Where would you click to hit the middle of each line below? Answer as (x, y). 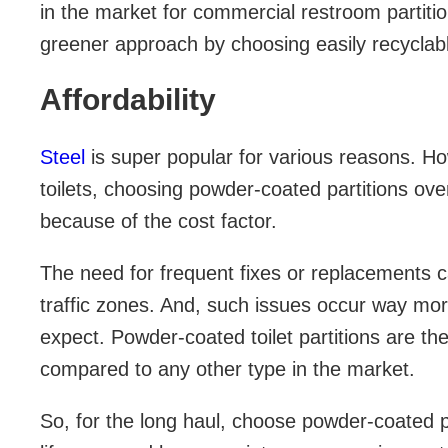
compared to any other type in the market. (227, 369)
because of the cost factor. (158, 221)
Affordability (128, 100)
